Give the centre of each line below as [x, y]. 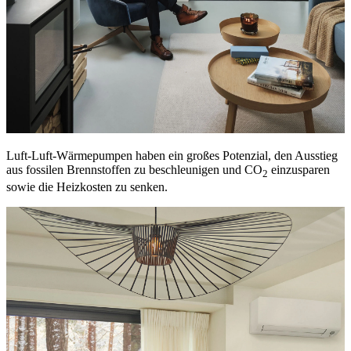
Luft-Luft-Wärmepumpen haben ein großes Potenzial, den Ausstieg [172, 155]
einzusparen [299, 169]
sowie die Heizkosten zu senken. [89, 187]
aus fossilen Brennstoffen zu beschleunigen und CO [134, 169]
